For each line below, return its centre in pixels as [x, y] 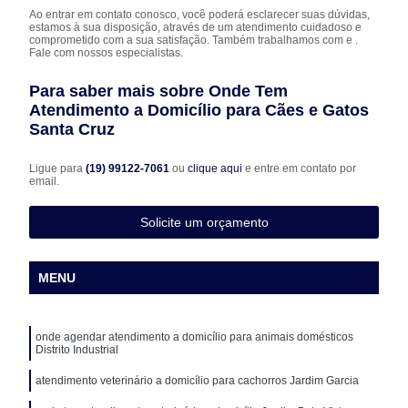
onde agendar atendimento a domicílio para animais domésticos [195, 337]
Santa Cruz [72, 129]
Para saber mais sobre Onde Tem [159, 91]
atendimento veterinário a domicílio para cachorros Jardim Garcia [198, 380]
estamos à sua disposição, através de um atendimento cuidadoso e [196, 27]
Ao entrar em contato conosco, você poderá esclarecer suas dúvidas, [200, 14]
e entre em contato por [300, 168]
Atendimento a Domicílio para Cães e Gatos [199, 110]
